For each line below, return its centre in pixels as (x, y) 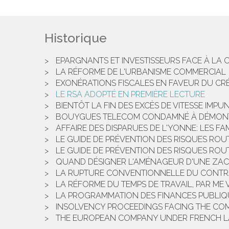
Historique (76, 38)
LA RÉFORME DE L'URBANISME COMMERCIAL (141, 72)
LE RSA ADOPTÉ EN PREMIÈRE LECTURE (130, 94)
